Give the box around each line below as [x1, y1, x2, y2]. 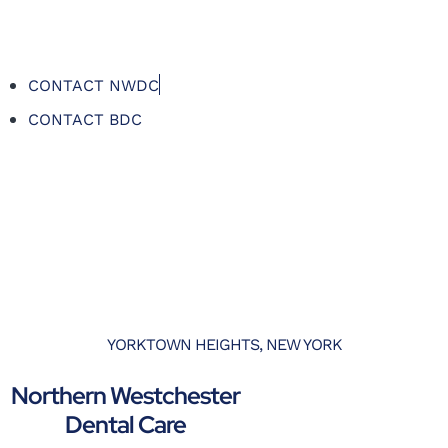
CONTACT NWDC [28, 75, 160, 95]
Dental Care [64, 408, 186, 440]
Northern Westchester [10, 379, 240, 411]
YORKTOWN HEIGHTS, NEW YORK [106, 334, 342, 354]
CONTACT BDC [28, 109, 143, 129]
